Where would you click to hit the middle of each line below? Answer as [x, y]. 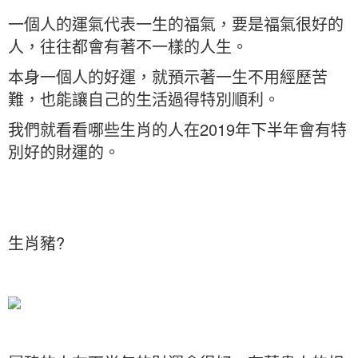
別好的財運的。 [64, 151]
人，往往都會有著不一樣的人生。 [128, 46]
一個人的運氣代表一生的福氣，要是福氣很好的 [176, 24]
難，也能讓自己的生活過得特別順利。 [144, 99]
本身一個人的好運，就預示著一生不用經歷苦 [168, 76]
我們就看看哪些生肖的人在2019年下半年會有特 [177, 129]
